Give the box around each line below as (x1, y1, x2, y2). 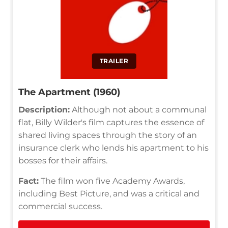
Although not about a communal (70, 104, 207, 115)
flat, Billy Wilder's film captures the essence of (18, 117, 204, 127)
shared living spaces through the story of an (18, 130, 197, 140)
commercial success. (18, 201, 102, 211)
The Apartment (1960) (18, 86, 120, 98)
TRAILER (99, 56, 129, 65)
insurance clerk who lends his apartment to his (18, 142, 209, 153)
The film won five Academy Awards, (39, 176, 185, 186)
